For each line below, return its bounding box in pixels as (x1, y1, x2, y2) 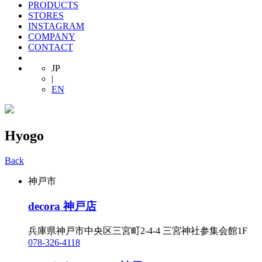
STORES (28, 11, 64, 20)
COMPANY (28, 32, 75, 42)
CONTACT (28, 42, 73, 52)
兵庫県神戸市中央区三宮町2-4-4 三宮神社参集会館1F (28, 225, 247, 236)
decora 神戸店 (28, 200, 96, 213)
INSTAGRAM (28, 21, 84, 31)
